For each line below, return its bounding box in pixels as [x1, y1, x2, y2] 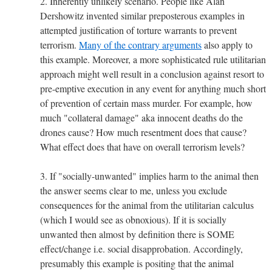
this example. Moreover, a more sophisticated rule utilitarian [40, 53, 266, 66]
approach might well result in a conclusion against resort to [40, 67, 264, 81]
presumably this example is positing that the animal [40, 257, 234, 270]
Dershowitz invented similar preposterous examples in [40, 9, 245, 22]
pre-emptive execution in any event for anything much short [40, 82, 266, 95]
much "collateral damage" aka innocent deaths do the [40, 111, 243, 124]
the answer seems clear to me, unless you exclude [40, 184, 227, 197]
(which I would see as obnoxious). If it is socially [40, 213, 226, 226]
